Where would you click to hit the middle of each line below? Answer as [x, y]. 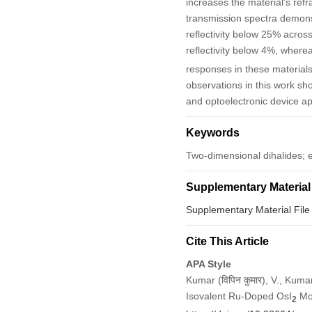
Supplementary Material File [248, 209]
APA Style [208, 264]
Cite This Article [227, 241]
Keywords [212, 132]
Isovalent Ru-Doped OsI [239, 296]
